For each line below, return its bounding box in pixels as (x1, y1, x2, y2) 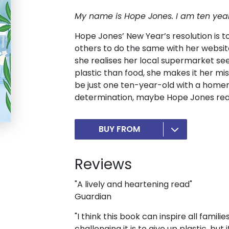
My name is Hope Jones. (75, 10, 176, 22)
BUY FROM (99, 123, 140, 135)
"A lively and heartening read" (75, 178, 192, 191)
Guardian (75, 191, 111, 203)
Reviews (75, 154, 132, 175)
